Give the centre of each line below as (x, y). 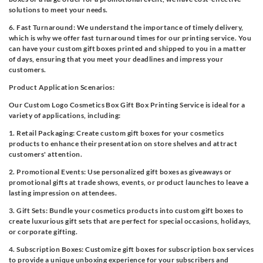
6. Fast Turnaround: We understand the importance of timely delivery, (126, 28)
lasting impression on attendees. (63, 193)
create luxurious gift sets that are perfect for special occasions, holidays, (130, 221)
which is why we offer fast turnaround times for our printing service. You (130, 38)
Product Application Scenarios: (62, 87)
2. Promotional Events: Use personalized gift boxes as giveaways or (120, 172)
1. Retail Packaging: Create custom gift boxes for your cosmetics (117, 133)
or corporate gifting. (43, 232)
